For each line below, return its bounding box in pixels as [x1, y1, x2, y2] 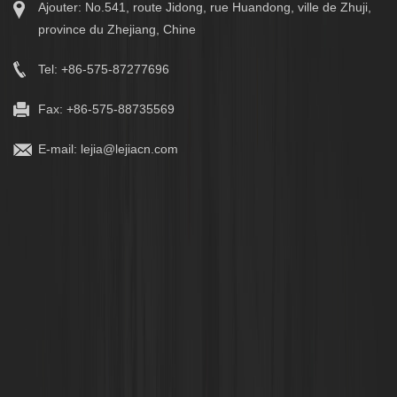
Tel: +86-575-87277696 [38, 62, 169, 77]
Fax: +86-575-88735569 [38, 102, 175, 117]
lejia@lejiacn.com [81, 142, 178, 157]
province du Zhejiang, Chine [38, 22, 196, 37]
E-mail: [38, 142, 81, 157]
